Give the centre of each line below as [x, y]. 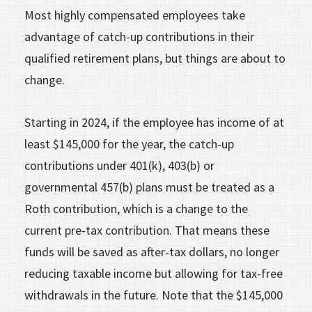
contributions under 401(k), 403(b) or [119, 165]
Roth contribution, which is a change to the [136, 208]
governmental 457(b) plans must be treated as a [149, 187]
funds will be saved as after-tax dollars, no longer [152, 251]
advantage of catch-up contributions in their [139, 36]
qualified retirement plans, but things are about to [155, 58]
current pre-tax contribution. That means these [147, 230]
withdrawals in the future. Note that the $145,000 [154, 295]
